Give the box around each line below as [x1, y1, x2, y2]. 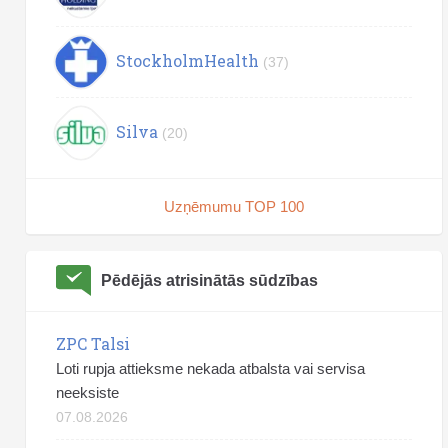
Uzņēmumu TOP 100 [164, 197, 304, 215]
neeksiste [56, 383, 119, 401]
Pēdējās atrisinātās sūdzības [101, 271, 318, 289]
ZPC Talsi [56, 332, 130, 354]
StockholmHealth [116, 50, 259, 72]
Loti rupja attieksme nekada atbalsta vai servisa [56, 359, 365, 377]
